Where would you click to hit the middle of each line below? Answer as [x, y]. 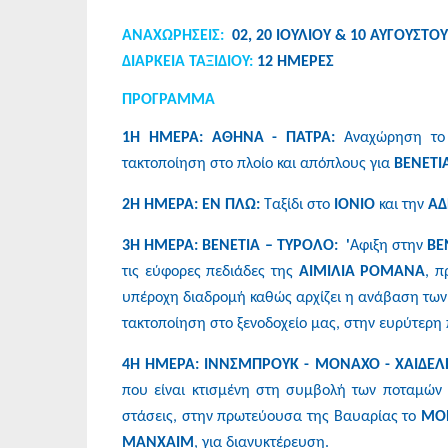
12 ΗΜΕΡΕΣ [293, 61]
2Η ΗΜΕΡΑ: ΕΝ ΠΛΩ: [191, 204]
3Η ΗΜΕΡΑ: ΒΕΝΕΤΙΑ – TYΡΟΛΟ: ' [236, 245]
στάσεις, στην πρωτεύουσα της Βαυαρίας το [271, 416]
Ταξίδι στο [297, 204]
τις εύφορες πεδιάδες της [210, 271]
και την [401, 204]
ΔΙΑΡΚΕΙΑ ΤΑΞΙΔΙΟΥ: [187, 61]
